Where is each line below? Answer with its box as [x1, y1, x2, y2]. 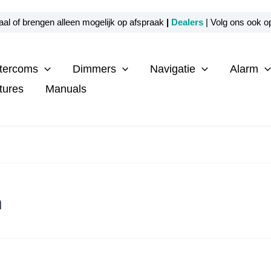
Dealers [171, 17, 203, 27]
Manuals [45, 83, 87, 95]
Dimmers [72, 63, 116, 75]
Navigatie [150, 63, 196, 75]
